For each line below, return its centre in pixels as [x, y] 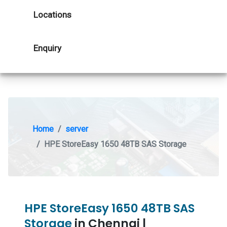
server [77, 129]
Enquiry [47, 48]
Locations [52, 15]
